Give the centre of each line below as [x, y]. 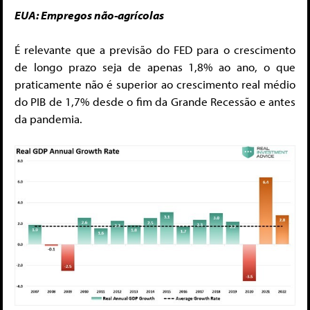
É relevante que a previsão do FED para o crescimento [155, 50]
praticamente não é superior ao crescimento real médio [155, 84]
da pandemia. [48, 119]
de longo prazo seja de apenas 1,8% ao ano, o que [155, 67]
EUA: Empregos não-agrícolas [89, 15]
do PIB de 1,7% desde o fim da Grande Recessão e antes [155, 102]
